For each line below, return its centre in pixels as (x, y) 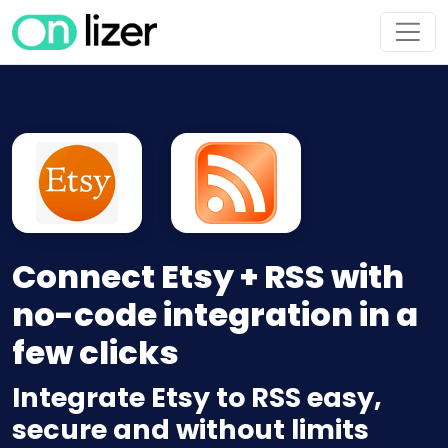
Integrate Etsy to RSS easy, (197, 398)
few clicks (95, 353)
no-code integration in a (215, 315)
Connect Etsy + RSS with (208, 277)
